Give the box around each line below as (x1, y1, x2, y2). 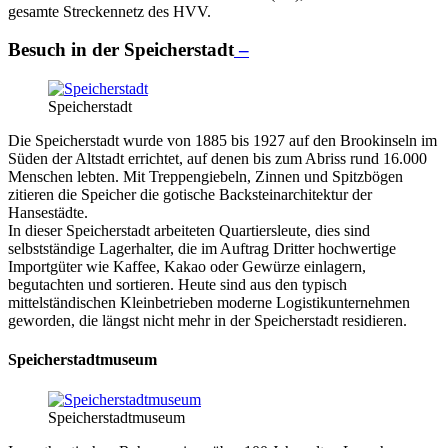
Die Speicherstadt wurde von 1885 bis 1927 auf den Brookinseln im (8, 132, 437, 149)
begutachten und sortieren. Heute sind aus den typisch (8, 276, 347, 293)
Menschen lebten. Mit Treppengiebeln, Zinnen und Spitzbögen (8, 168, 403, 185)
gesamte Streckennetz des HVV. (8, 2, 211, 20)
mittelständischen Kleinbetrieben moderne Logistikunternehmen (8, 294, 410, 311)
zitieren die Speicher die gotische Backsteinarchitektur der (8, 186, 372, 203)
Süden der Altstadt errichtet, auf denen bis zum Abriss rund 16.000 (8, 150, 427, 167)
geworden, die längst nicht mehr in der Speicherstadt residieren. (8, 312, 407, 329)
